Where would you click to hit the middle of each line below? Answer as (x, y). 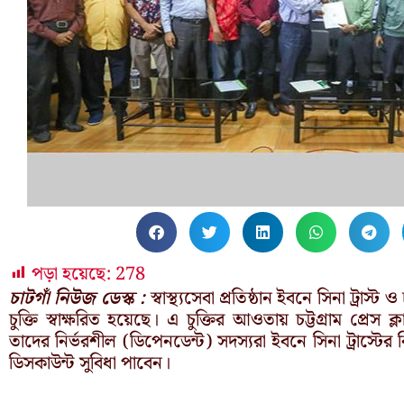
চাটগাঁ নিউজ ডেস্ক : (78, 298)
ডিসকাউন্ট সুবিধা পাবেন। (90, 363)
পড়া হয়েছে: (71, 274)
